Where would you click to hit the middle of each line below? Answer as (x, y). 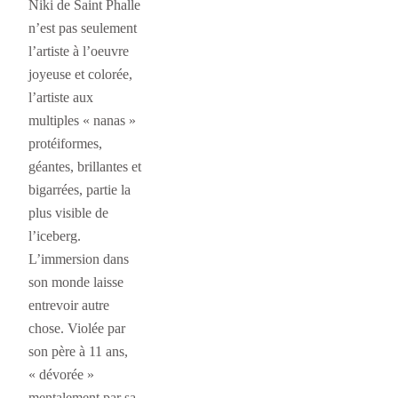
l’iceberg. (55, 235)
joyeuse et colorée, (80, 74)
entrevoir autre (69, 305)
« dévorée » (61, 374)
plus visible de (68, 212)
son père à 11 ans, (78, 351)
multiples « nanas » (82, 120)
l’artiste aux (61, 97)
